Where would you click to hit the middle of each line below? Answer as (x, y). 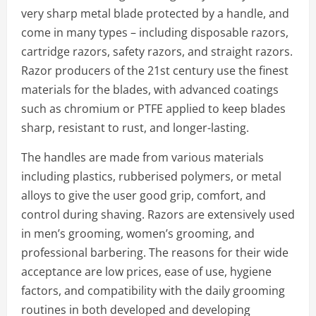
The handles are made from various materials (142, 157)
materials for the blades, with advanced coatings (150, 89)
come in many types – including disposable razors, (155, 32)
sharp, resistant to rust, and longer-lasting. (135, 127)
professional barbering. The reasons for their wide (155, 252)
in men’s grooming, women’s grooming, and (138, 233)
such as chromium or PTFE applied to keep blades (153, 108)
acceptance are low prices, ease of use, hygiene (146, 271)
